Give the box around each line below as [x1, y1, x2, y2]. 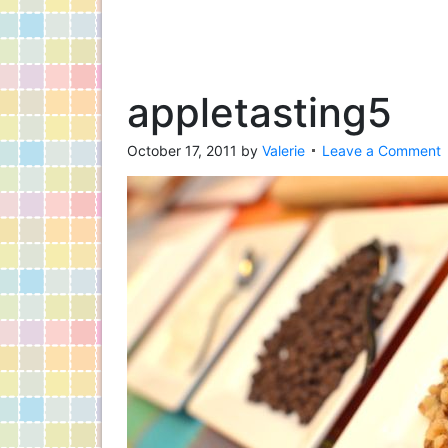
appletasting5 [127, 88, 392, 137]
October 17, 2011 [127, 142, 237, 159]
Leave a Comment [322, 142, 441, 159]
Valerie [262, 142, 305, 159]
